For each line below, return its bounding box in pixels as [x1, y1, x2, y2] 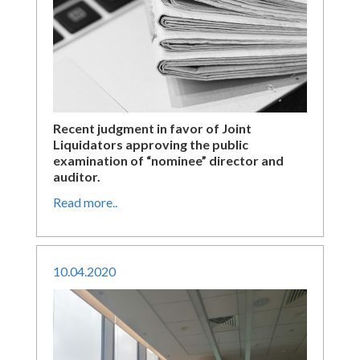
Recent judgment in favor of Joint [53, 121, 252, 136]
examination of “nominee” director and [53, 153, 284, 168]
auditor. [53, 169, 100, 184]
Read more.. [53, 194, 117, 210]
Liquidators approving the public [53, 137, 248, 152]
